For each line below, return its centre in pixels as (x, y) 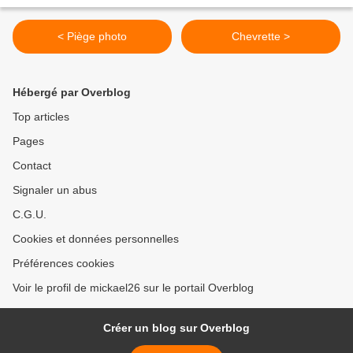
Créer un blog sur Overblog (176, 328)
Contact (32, 166)
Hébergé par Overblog (72, 93)
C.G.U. (30, 215)
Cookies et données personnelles (96, 239)
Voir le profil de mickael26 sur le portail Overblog (133, 288)
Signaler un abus (55, 190)
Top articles (41, 117)
